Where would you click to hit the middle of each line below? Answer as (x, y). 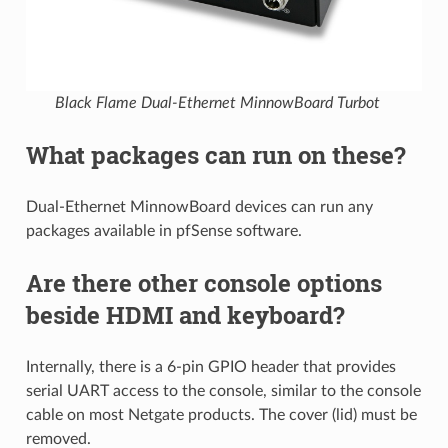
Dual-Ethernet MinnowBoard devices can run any (199, 207)
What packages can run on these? (215, 155)
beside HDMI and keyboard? (185, 315)
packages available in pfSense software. (163, 231)
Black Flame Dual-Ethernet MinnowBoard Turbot (217, 103)
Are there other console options (203, 283)
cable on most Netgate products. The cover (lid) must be (221, 415)
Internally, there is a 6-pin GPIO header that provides (210, 367)
